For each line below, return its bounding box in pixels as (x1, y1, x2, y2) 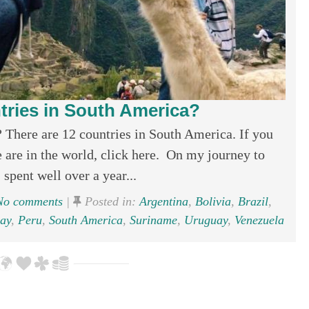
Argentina (139, 195, 188, 208)
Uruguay (184, 213, 228, 227)
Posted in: (81, 195, 139, 208)
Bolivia (195, 195, 231, 208)
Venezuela (235, 213, 284, 227)
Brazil (238, 195, 268, 208)
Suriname (130, 213, 177, 227)
